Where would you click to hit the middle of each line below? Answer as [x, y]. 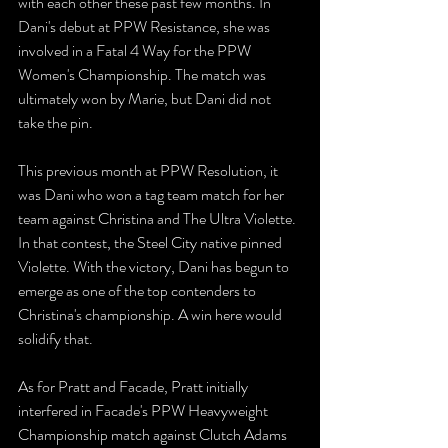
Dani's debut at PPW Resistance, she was [145, 27]
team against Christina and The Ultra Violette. [158, 219]
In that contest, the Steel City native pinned [151, 243]
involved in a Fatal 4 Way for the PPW [136, 51]
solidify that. [55, 339]
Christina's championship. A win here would [151, 315]
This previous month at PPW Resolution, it [149, 171]
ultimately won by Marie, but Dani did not [146, 99]
